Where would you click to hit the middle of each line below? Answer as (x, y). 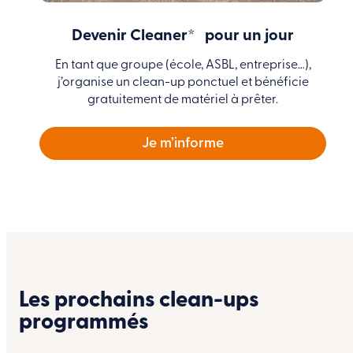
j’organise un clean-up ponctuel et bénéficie (183, 82)
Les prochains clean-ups (139, 300)
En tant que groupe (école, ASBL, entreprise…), (183, 65)
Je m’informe (183, 143)
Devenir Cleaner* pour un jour (183, 36)
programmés (84, 322)
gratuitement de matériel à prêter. (183, 100)
